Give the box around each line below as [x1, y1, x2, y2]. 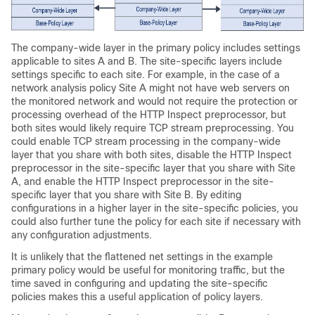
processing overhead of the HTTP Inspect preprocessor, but [11, 109, 286, 120]
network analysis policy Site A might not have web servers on [11, 82, 290, 94]
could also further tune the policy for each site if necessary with [11, 216, 301, 227]
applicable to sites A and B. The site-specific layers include [11, 56, 282, 67]
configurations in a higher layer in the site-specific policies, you [11, 202, 298, 214]
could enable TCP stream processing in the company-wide [11, 136, 281, 147]
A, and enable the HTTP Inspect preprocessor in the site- [11, 176, 274, 187]
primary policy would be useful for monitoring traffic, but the [11, 264, 285, 276]
